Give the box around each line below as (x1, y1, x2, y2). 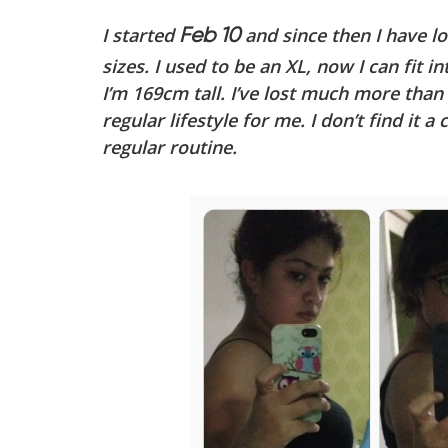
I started (102, 23, 179, 48)
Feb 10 (179, 26, 240, 48)
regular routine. (102, 135, 237, 160)
